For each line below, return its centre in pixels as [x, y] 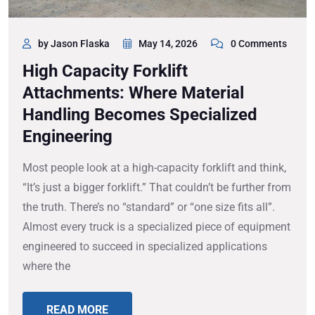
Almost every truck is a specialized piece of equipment [156, 227]
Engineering [67, 137]
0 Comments [259, 44]
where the [46, 266]
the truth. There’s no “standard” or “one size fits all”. [149, 207]
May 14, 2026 [168, 44]
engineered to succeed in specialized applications [145, 247]
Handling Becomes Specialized [140, 115]
